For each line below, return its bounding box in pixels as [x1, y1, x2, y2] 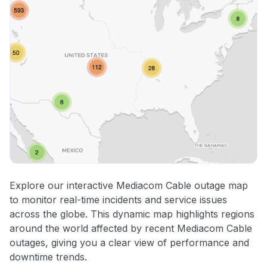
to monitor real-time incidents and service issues [10, 194, 227, 206]
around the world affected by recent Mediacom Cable [10, 222, 252, 235]
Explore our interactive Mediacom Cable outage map [10, 179, 248, 192]
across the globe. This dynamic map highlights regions [10, 208, 254, 221]
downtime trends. [10, 251, 87, 263]
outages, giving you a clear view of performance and [10, 237, 249, 249]
